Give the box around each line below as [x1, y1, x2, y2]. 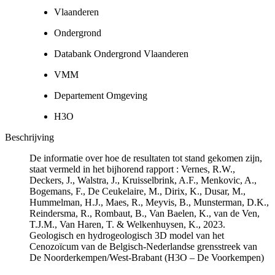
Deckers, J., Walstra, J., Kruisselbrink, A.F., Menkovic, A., [29, 174, 257, 185]
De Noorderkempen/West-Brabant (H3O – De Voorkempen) [29, 252, 264, 263]
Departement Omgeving [54, 90, 147, 101]
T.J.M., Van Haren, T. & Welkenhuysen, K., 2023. [29, 219, 225, 230]
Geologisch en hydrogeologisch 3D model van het [29, 230, 224, 241]
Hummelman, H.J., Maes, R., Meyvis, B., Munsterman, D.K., [29, 196, 269, 207]
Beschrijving [5, 131, 54, 142]
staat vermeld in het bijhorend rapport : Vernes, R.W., [29, 163, 235, 174]
